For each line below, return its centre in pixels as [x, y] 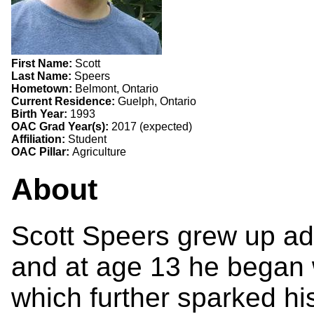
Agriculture [99, 151]
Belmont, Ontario [117, 88]
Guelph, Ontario [157, 101]
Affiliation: [40, 139]
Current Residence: [64, 101]
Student [87, 139]
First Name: [43, 63]
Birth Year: [41, 114]
